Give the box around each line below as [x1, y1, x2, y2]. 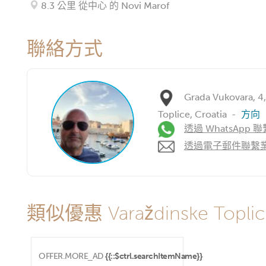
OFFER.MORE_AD [39, 251, 103, 261]
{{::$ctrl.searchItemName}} [105, 251, 202, 261]
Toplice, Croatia [158, 109, 227, 120]
